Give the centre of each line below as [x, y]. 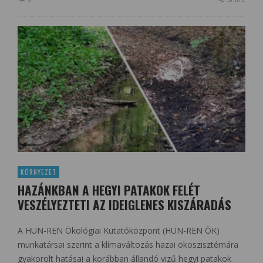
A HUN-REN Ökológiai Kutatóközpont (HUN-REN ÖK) [119, 230]
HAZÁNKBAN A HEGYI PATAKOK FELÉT [109, 190]
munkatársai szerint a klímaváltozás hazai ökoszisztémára [128, 244]
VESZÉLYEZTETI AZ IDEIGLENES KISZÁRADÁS [124, 204]
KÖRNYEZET [38, 172]
